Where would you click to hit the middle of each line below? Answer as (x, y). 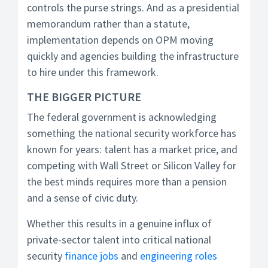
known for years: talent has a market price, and (132, 149)
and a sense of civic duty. (83, 198)
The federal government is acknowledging (122, 117)
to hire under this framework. (93, 72)
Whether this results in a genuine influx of (119, 223)
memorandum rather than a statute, (108, 24)
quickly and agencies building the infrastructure (133, 56)
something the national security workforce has (132, 133)
